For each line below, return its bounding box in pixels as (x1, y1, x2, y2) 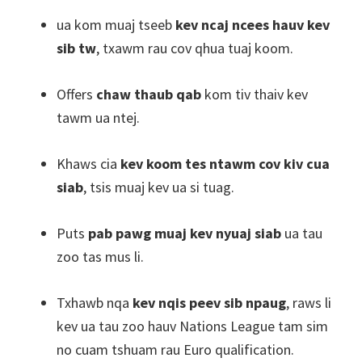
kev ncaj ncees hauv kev (175, 15, 330, 34)
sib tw (57, 39, 96, 57)
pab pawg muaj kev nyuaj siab (88, 224, 281, 242)
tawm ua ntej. (57, 108, 140, 127)
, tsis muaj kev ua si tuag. (83, 178, 234, 196)
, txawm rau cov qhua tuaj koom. (96, 39, 293, 57)
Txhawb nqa (57, 293, 133, 312)
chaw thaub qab (96, 85, 201, 103)
